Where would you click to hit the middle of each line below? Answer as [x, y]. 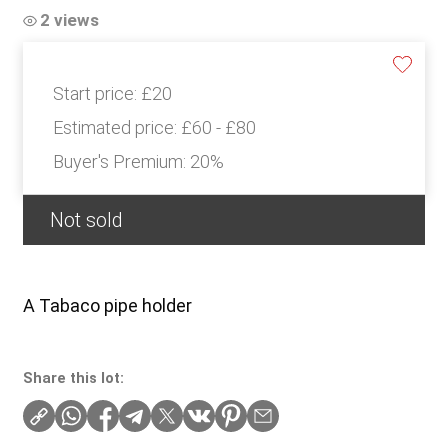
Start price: [96, 94]
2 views [69, 20]
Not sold [86, 220]
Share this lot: [73, 378]
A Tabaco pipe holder [107, 306]
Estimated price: [116, 128]
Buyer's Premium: [121, 162]
